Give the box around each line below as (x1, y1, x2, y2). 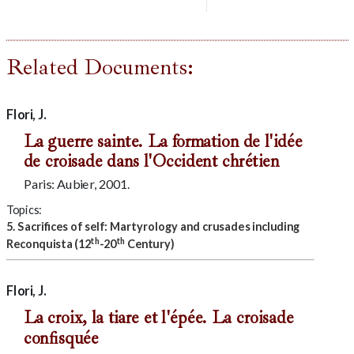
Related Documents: (6, 52, 194, 81)
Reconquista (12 (6, 236, 91, 250)
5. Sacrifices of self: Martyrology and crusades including (6, 219, 299, 233)
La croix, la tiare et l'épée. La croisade (23, 307, 294, 329)
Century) (124, 236, 174, 250)
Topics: (6, 202, 42, 217)
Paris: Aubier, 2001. (23, 175, 130, 192)
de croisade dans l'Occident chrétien (23, 150, 280, 172)
